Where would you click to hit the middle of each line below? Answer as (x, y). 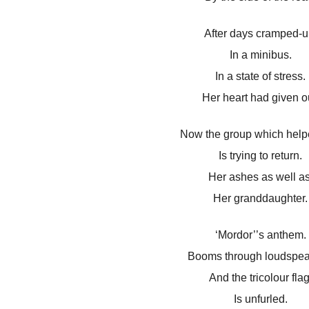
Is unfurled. (260, 299)
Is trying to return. (260, 156)
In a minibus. (260, 55)
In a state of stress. (260, 77)
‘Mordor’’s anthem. (260, 235)
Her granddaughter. (260, 199)
